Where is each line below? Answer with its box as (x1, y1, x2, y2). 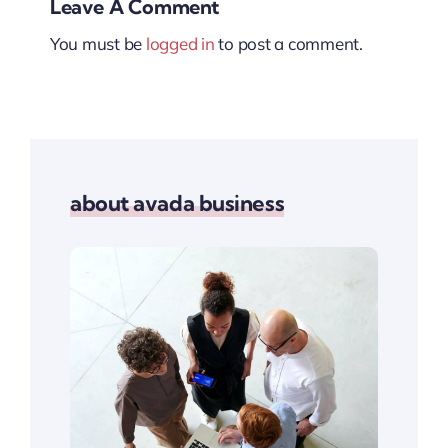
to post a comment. (214, 33, 363, 54)
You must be (49, 33, 146, 54)
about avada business (69, 189, 285, 217)
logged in (145, 33, 215, 54)
